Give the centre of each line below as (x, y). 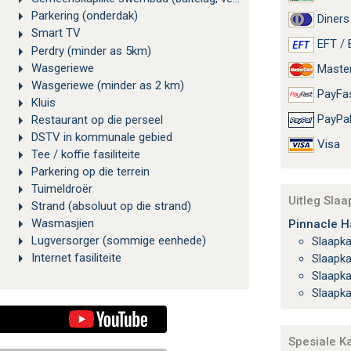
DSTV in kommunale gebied (101, 137)
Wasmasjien (62, 223)
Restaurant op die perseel (97, 119)
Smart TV (56, 33)
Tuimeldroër (62, 188)
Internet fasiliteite (76, 258)
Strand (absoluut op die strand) (111, 206)
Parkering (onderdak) (84, 16)
